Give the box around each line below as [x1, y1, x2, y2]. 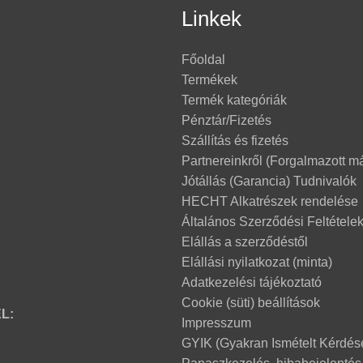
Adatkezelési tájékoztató [181, 275, 322, 290]
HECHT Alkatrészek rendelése [181, 194, 358, 209]
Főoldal [181, 53, 225, 67]
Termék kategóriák [181, 93, 287, 108]
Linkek [181, 6, 241, 32]
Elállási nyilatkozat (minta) [181, 255, 332, 270]
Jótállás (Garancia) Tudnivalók [181, 174, 357, 189]
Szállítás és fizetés [181, 134, 288, 148]
